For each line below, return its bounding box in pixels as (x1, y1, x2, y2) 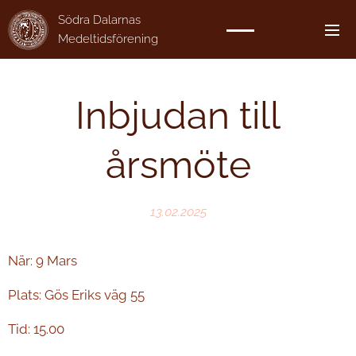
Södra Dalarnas (58, 12, 141, 27)
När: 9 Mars (8, 253, 77, 269)
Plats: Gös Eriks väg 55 (8, 287, 145, 303)
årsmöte (105, 142, 251, 187)
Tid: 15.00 (8, 321, 64, 337)
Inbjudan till (75, 93, 281, 137)
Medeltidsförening (58, 31, 158, 46)
